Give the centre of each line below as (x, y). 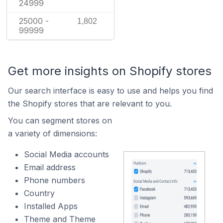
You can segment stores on (60, 120)
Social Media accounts (66, 154)
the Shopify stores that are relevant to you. (90, 103)
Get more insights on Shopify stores (110, 71)
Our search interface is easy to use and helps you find (111, 90)
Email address (50, 167)
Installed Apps (51, 206)
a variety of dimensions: (53, 133)
